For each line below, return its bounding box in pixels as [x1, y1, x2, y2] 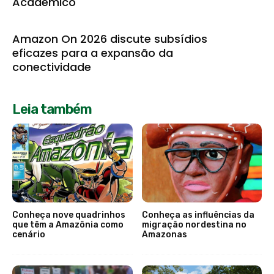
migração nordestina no [141, 220, 246, 231]
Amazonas [141, 229, 187, 240]
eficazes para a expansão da [12, 45, 173, 61]
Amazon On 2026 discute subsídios [12, 31, 207, 46]
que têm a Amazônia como [12, 220, 124, 231]
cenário [12, 229, 45, 240]
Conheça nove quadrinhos [12, 210, 125, 221]
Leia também [12, 100, 92, 117]
